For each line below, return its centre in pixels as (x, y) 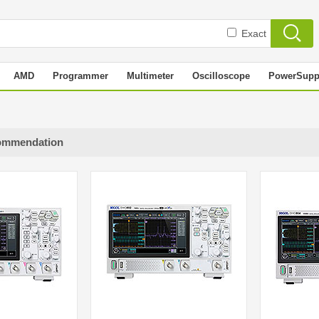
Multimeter (150, 76)
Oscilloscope (221, 76)
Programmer (80, 76)
